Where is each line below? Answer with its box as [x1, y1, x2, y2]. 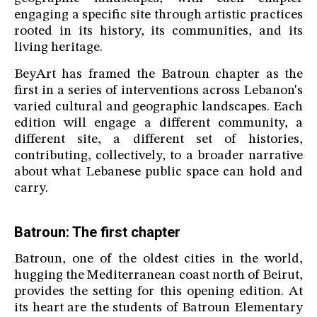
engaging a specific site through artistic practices [14, 8, 303, 23]
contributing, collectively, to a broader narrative [14, 149, 303, 163]
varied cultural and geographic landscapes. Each [14, 100, 303, 115]
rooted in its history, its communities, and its [14, 25, 303, 39]
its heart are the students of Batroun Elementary [14, 301, 303, 316]
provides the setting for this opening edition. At [14, 285, 303, 299]
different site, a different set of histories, [14, 133, 303, 147]
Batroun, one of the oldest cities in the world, [14, 253, 303, 267]
